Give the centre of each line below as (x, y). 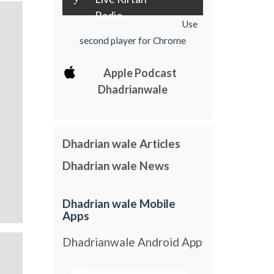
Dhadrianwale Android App (132, 242)
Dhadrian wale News (116, 165)
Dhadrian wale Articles (122, 144)
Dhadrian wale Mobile (119, 204)
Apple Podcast (140, 72)
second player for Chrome (133, 40)
